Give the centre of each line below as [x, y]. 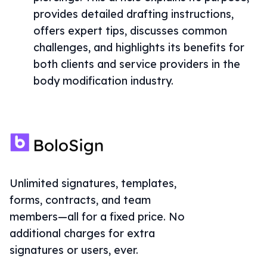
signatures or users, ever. [74, 250]
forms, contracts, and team [80, 200]
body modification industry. [103, 81]
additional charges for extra [82, 233]
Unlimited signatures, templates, [93, 183]
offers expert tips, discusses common [130, 31]
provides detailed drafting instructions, [133, 14]
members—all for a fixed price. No [97, 217]
